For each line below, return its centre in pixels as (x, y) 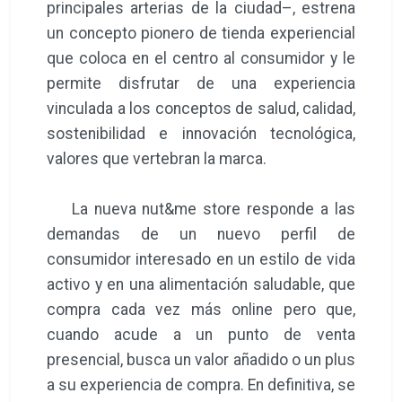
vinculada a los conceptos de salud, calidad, (201, 108)
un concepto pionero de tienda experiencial (201, 33)
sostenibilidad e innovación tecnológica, (201, 133)
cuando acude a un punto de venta (201, 334)
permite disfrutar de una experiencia (201, 83)
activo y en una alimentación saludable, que (201, 284)
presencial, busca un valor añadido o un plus (201, 359)
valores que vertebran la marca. (157, 158)
